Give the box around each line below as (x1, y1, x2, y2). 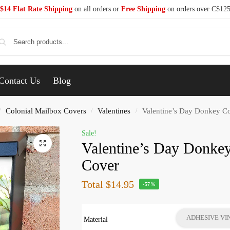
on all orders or (72, 5, 121, 13)
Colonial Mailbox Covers (5, 106, 86, 115)
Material (84, 215, 108, 223)
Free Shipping (121, 5, 165, 13)
